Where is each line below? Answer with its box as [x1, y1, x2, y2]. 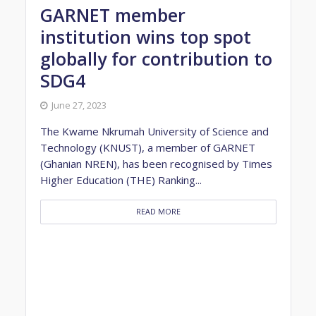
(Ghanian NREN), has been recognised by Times [39, 156, 272, 171]
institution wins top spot [39, 24, 251, 49]
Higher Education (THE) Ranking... [39, 172, 202, 187]
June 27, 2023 [51, 99, 107, 111]
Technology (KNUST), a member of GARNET [39, 140, 255, 154]
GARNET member [39, 2, 186, 27]
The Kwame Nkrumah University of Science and [39, 123, 269, 138]
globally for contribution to [39, 46, 272, 71]
